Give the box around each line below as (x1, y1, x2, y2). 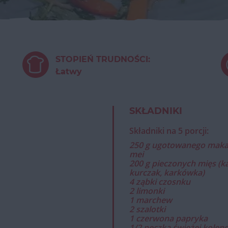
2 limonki (129, 185, 164, 196)
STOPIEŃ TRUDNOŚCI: (55, 54, 150, 64)
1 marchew (129, 194, 172, 206)
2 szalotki (129, 204, 165, 215)
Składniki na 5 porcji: (129, 125, 209, 136)
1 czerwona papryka (129, 213, 208, 224)
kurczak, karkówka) (129, 167, 205, 178)
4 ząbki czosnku (129, 176, 190, 187)
